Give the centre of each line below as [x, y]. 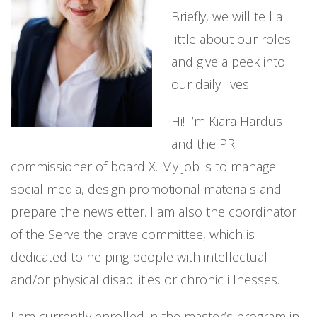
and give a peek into [228, 62]
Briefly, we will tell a [227, 16]
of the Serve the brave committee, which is [133, 234]
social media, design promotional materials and [146, 189]
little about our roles [231, 39]
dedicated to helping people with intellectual [139, 257]
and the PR [203, 144]
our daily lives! [211, 84]
